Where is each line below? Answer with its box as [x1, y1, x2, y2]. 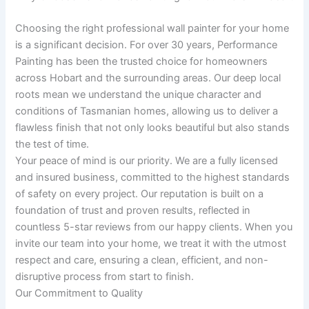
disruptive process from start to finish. [15, 270, 195, 283]
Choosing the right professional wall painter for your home [15, 22, 290, 35]
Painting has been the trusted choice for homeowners [15, 55, 268, 68]
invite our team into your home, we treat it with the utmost [15, 237, 287, 250]
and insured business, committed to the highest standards [15, 171, 290, 184]
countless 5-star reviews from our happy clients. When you [15, 221, 293, 234]
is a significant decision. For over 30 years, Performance [15, 39, 278, 52]
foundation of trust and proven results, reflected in [15, 204, 251, 217]
